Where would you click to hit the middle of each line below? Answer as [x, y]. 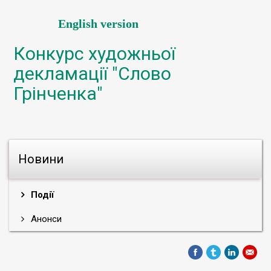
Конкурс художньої [94, 54]
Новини [41, 159]
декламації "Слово [92, 73]
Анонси [45, 219]
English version [98, 24]
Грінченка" [58, 93]
